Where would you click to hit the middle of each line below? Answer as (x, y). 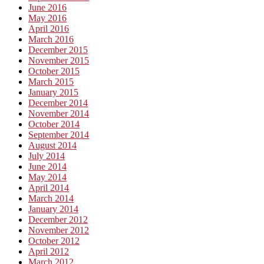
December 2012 (58, 219)
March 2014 (51, 198)
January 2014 (53, 209)
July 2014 (47, 156)
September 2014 (59, 134)
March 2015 (51, 81)
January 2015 (53, 92)
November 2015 (59, 60)
